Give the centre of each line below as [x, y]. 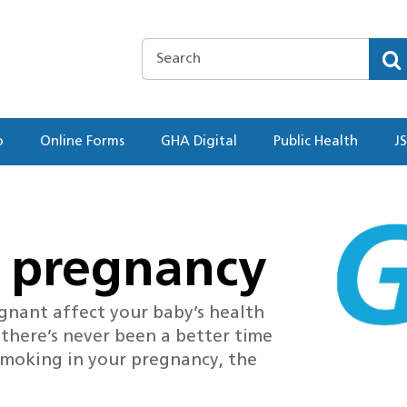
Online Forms [82, 141]
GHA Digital [199, 141]
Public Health [316, 141]
